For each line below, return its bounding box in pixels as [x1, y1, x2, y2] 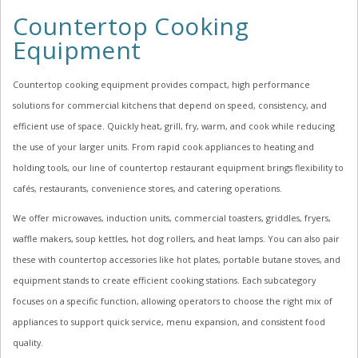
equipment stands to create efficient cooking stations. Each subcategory [13, 273, 316, 286]
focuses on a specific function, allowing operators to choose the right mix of [13, 294, 332, 307]
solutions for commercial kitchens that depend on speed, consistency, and [13, 99, 327, 112]
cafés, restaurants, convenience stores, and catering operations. [13, 182, 282, 195]
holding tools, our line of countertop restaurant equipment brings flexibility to [13, 161, 344, 174]
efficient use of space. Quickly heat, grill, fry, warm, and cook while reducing [13, 120, 335, 133]
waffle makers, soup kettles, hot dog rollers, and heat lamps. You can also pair [13, 232, 340, 245]
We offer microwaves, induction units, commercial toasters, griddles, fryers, [13, 211, 331, 224]
